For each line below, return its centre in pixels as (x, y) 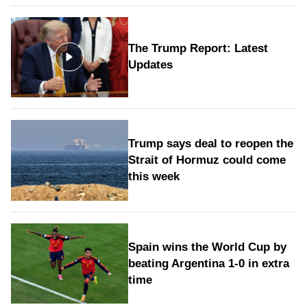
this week (153, 176)
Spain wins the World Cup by (207, 247)
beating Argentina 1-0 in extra (208, 263)
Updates (150, 65)
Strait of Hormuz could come (207, 160)
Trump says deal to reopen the (210, 143)
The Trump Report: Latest (198, 49)
